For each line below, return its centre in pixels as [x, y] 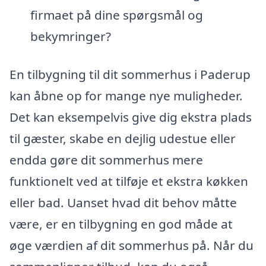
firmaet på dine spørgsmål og [116, 15]
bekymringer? [70, 36]
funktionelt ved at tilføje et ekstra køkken [129, 181]
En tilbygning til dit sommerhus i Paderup [130, 74]
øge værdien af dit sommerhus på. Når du [132, 245]
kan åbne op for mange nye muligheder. [126, 95]
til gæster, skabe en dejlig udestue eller [123, 138]
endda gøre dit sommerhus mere [106, 159]
